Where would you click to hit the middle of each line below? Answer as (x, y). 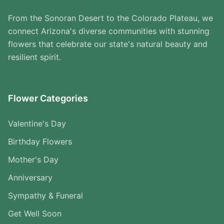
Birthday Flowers (40, 142)
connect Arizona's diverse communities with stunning (109, 31)
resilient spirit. (34, 57)
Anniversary (30, 178)
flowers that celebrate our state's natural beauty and (108, 44)
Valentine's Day (37, 124)
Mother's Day (33, 160)
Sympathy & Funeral (45, 196)
